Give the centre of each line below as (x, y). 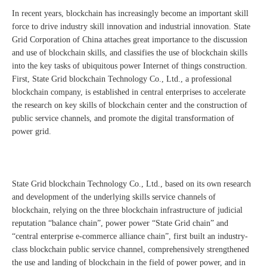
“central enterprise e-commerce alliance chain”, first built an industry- (130, 237)
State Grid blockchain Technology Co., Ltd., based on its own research (131, 184)
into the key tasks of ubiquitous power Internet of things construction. (130, 66)
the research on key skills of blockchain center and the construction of (130, 105)
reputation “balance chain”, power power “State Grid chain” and (120, 223)
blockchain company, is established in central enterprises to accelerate (129, 92)
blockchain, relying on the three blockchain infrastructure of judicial (127, 210)
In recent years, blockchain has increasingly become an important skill (130, 14)
